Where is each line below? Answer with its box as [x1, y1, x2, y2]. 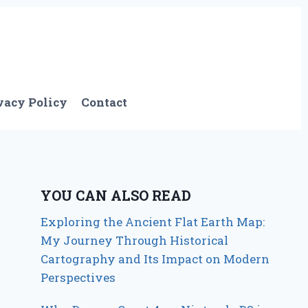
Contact [81, 94, 128, 111]
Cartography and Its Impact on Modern [41, 250, 270, 267]
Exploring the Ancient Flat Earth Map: [41, 213, 265, 230]
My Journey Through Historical [41, 232, 229, 248]
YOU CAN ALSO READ [41, 186, 192, 204]
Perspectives [41, 269, 116, 285]
